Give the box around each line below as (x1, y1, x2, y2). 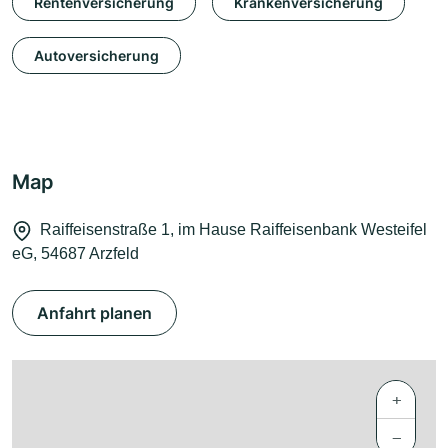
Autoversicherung (34, 46, 159, 64)
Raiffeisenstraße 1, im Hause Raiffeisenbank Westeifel (40, 221, 427, 239)
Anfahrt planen (37, 303, 152, 324)
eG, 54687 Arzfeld (12, 245, 139, 263)
